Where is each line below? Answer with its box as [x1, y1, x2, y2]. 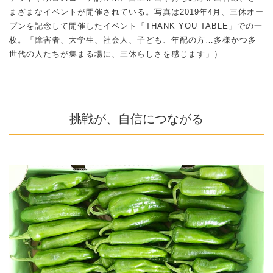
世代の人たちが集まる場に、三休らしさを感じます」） [9, 49, 222, 58]
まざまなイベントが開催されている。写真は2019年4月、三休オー [9, 7, 264, 16]
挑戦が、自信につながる [69, 112, 204, 126]
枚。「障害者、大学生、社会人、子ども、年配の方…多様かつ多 [9, 35, 257, 44]
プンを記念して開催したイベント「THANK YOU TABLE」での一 [9, 21, 263, 30]
